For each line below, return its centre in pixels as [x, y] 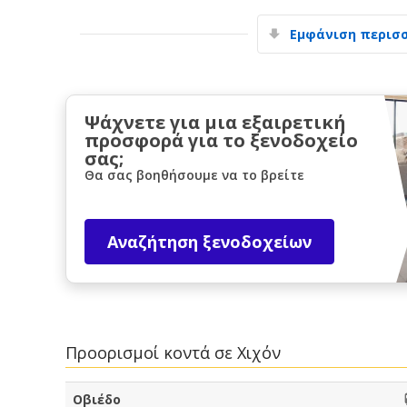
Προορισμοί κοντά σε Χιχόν [173, 352]
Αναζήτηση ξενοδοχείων [209, 241]
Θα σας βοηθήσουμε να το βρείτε [194, 174]
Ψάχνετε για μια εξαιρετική [215, 122]
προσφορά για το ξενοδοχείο [221, 140]
